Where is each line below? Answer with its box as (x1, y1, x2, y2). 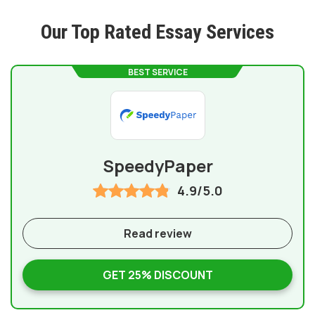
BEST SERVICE (127, 66, 188, 78)
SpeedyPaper (102, 154, 213, 177)
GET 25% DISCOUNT (102, 267, 213, 283)
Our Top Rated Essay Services (41, 20, 274, 44)
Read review (123, 226, 192, 241)
